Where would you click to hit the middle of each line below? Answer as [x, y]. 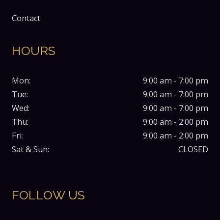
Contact [26, 18]
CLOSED [193, 150]
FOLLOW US [49, 195]
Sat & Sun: [30, 150]
